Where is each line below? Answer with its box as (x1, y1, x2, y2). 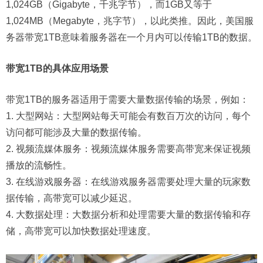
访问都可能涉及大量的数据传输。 (6, 127, 147, 137)
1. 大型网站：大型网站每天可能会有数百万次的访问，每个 (6, 110, 251, 121)
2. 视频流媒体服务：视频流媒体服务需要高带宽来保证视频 (6, 143, 251, 154)
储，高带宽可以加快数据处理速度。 (6, 225, 156, 236)
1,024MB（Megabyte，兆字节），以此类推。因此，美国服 (6, 15, 254, 26)
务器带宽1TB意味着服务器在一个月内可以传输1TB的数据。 (6, 32, 257, 42)
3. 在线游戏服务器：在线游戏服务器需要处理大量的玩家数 (6, 176, 251, 187)
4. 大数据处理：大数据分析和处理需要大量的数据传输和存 (6, 209, 251, 220)
